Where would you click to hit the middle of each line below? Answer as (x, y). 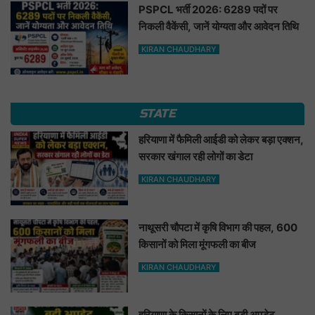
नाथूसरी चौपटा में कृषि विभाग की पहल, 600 (218, 227)
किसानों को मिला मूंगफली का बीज (198, 244)
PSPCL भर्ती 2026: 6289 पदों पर (208, 9)
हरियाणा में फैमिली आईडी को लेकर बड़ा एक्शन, (221, 140)
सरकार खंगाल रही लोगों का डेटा (196, 157)
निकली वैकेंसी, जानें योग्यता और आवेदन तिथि (219, 26)
